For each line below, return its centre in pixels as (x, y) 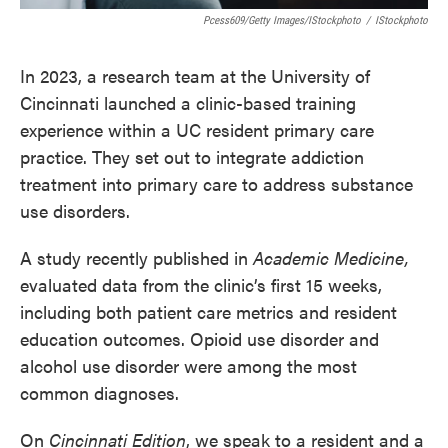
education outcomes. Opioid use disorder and (199, 338)
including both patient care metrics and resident (208, 311)
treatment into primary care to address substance (216, 183)
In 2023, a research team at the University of (195, 75)
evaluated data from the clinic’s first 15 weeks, (201, 284)
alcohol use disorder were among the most (188, 365)
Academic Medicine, (331, 257)
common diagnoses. (99, 392)
